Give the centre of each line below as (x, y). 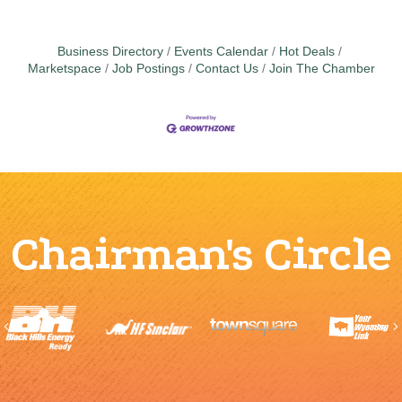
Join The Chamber (322, 68)
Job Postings (148, 68)
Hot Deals (306, 51)
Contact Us (227, 68)
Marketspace (64, 68)
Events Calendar (221, 51)
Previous (37, 326)
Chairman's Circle (201, 254)
